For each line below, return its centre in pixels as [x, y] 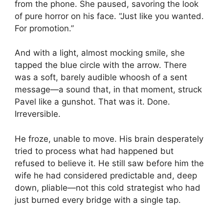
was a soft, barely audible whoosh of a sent [101, 77]
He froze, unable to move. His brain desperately [109, 139]
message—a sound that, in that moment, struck [108, 90]
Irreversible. [38, 114]
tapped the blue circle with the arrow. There [101, 65]
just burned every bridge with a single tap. [98, 200]
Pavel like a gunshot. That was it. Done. [92, 102]
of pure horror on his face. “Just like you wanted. [109, 16]
